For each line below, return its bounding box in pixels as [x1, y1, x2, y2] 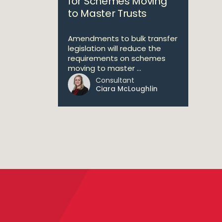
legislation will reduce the [68, 43, 161, 54]
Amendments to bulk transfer [68, 33, 177, 44]
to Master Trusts [68, 6, 147, 20]
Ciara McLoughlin [96, 84, 158, 94]
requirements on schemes [68, 53, 166, 63]
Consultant [96, 75, 134, 85]
